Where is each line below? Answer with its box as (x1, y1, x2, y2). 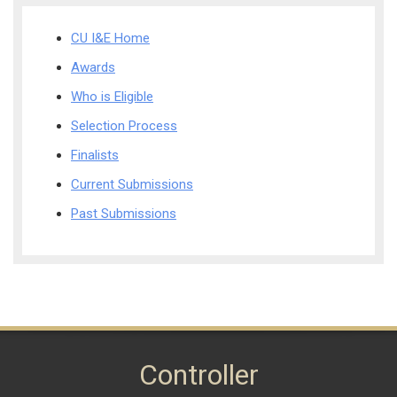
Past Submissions (71, 206, 176, 222)
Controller (138, 358, 259, 393)
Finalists (71, 147, 119, 164)
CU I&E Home (71, 30, 150, 47)
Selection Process (71, 118, 177, 135)
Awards (71, 59, 115, 76)
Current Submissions (71, 176, 193, 193)
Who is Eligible (71, 89, 153, 105)
